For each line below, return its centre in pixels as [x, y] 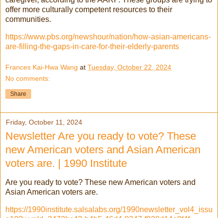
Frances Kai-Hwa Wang [42, 67]
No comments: [28, 79]
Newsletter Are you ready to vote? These [101, 136]
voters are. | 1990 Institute [66, 163]
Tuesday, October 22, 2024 [129, 67]
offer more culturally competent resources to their [89, 9]
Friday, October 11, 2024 [44, 122]
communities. [28, 19]
